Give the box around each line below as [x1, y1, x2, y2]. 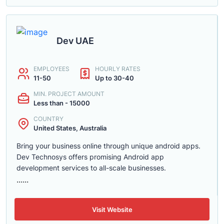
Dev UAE [56, 35, 94, 46]
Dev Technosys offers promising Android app [16, 152, 164, 161]
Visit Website [91, 205, 132, 213]
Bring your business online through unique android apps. [16, 141, 200, 150]
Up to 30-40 [95, 74, 134, 82]
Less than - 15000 [33, 99, 90, 107]
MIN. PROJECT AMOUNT [33, 90, 104, 97]
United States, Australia [33, 124, 106, 132]
